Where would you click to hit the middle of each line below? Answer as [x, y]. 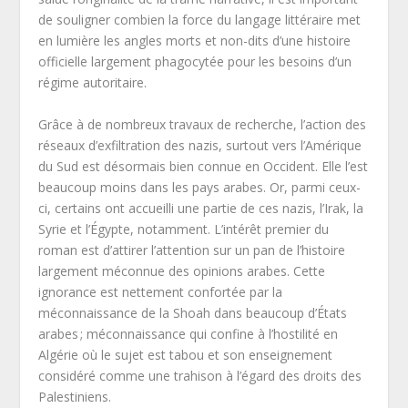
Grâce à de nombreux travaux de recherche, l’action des [203, 124]
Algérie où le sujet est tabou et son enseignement [186, 354]
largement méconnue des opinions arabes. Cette [182, 270]
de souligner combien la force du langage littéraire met [200, 20]
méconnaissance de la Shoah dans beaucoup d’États [193, 312]
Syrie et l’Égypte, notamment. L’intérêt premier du [184, 229]
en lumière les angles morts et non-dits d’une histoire [195, 41]
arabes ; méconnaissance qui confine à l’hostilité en [189, 333]
